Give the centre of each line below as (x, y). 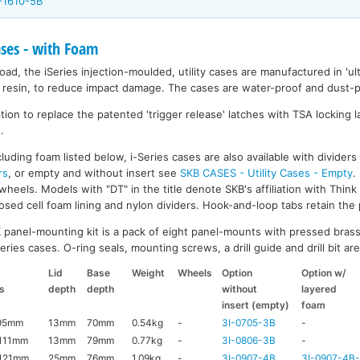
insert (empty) (256, 305)
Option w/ (324, 272)
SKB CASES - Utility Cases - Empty (267, 172)
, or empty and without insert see (94, 172)
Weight (149, 272)
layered (319, 288)
